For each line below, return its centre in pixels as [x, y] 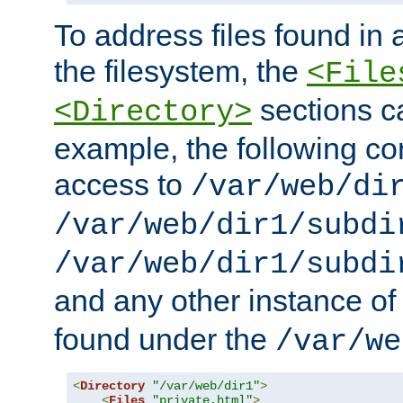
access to [122, 185]
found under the [165, 340]
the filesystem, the [180, 72]
